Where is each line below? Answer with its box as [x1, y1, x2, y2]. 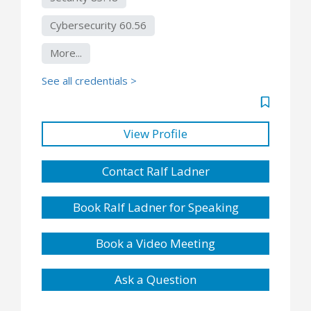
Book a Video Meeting [96, 235, 215, 251]
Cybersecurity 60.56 [50, 17, 146, 32]
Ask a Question [115, 271, 196, 287]
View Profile [124, 125, 187, 142]
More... [50, 45, 82, 60]
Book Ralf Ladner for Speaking [72, 199, 239, 215]
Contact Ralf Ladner [101, 162, 210, 179]
